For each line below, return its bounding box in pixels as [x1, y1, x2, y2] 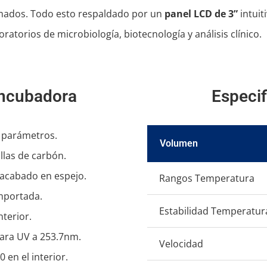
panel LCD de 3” [164, 7, 238, 21]
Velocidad [159, 237, 203, 251]
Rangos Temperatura [159, 172, 254, 185]
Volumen [159, 138, 198, 150]
